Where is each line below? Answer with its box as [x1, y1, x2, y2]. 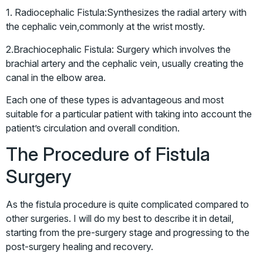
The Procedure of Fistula [6, 143, 210, 166]
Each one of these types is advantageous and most [6, 93, 224, 106]
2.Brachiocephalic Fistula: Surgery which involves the [6, 43, 231, 55]
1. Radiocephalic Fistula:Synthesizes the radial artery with [6, 6, 247, 19]
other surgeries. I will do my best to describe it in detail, [6, 213, 234, 225]
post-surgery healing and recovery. [6, 241, 153, 253]
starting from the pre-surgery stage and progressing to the [6, 227, 249, 239]
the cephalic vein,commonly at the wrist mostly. [6, 21, 205, 33]
